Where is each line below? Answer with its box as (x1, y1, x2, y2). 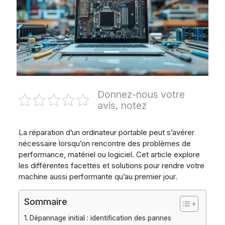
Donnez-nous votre (97, 88, 185, 100)
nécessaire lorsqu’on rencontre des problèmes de (18, 138, 191, 148)
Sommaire (24, 196, 67, 207)
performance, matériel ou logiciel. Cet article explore (18, 149, 200, 159)
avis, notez (97, 99, 147, 111)
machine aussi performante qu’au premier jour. (18, 171, 177, 181)
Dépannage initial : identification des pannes (29, 213, 171, 222)
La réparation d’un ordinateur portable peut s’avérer (18, 127, 194, 137)
